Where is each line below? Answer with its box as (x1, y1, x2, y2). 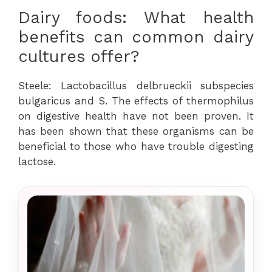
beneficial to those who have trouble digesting (18, 140, 254, 152)
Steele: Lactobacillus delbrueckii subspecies (18, 79, 254, 92)
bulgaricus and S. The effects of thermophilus (18, 94, 254, 107)
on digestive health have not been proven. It (18, 109, 254, 122)
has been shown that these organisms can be (18, 124, 254, 137)
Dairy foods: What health (18, 7, 254, 27)
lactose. (18, 155, 56, 168)
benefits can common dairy (18, 27, 254, 47)
